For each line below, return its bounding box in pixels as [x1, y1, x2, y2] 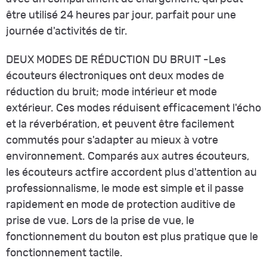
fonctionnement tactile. [6, 247, 123, 259]
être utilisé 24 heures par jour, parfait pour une [6, 10, 236, 21]
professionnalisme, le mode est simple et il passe [6, 183, 244, 194]
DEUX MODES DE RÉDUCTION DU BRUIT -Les [6, 54, 226, 66]
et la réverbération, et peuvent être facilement [6, 119, 234, 130]
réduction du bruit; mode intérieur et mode [6, 86, 217, 98]
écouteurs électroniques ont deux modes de [6, 70, 224, 82]
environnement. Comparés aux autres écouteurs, [6, 151, 249, 162]
